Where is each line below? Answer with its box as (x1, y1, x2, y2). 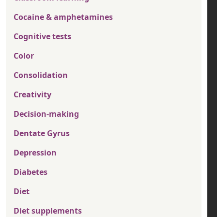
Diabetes (14, 167, 47, 177)
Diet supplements (14, 205, 82, 216)
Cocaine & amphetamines (14, 12, 113, 22)
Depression (14, 147, 57, 158)
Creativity (14, 89, 51, 100)
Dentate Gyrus (14, 128, 70, 139)
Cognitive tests (14, 31, 71, 42)
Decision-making (14, 108, 79, 119)
